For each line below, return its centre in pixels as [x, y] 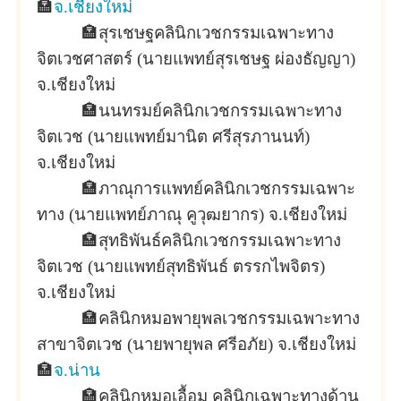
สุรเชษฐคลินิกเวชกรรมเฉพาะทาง [216, 33]
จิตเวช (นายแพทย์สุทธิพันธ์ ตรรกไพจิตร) [181, 266]
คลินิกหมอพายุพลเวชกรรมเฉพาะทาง [229, 318]
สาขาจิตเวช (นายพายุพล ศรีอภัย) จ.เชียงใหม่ [196, 344]
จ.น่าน [77, 370]
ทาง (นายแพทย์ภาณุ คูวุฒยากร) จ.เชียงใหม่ [192, 214]
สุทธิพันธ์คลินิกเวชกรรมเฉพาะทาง [220, 240]
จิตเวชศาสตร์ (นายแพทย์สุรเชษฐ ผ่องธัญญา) [196, 59]
